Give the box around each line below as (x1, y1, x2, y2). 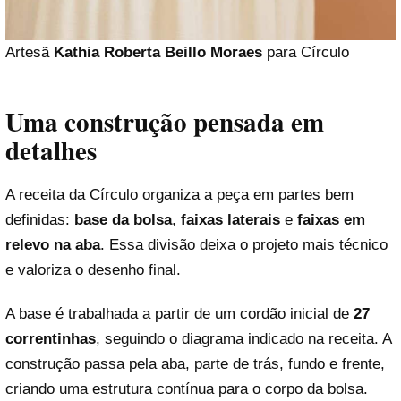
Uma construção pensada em (5, 102, 324, 141)
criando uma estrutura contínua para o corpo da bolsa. (5, 380, 368, 398)
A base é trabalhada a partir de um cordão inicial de (5, 305, 354, 323)
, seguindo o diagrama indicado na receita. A (96, 330, 391, 348)
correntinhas (5, 330, 96, 348)
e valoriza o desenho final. (5, 260, 181, 278)
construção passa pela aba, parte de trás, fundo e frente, (5, 355, 385, 373)
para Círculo (262, 44, 349, 62)
